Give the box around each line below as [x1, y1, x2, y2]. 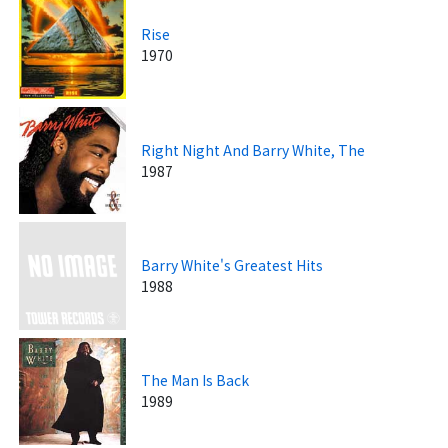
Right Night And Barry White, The [141, 139, 366, 160]
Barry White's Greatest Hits [141, 254, 324, 275]
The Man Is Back [141, 370, 250, 391]
